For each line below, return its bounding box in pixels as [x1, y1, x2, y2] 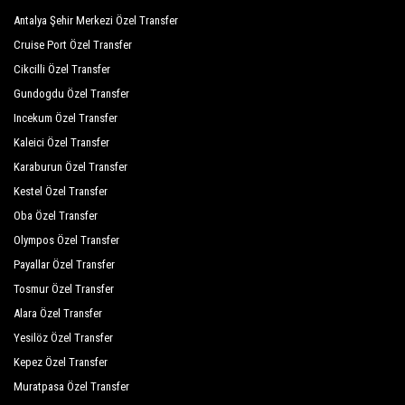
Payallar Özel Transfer [14, 258, 115, 271]
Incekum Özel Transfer [14, 111, 118, 125]
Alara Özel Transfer [14, 306, 102, 320]
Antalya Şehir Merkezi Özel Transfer [14, 14, 178, 27]
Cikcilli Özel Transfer [14, 62, 110, 76]
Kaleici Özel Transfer [14, 136, 109, 149]
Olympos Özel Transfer [14, 233, 119, 247]
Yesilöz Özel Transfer [14, 331, 113, 344]
